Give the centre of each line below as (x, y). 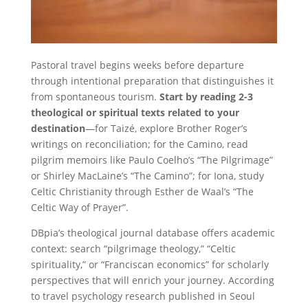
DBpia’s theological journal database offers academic (153, 233)
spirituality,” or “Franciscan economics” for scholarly (150, 264)
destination (58, 128)
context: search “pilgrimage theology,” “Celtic (133, 249)
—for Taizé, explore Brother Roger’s (166, 128)
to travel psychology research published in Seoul (143, 296)
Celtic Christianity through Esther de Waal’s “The (142, 191)
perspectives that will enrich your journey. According (152, 280)
